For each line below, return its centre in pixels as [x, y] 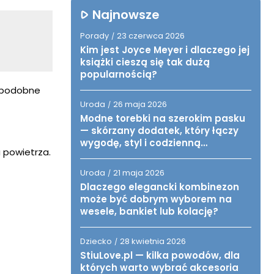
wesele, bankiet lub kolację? [149, 211]
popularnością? [119, 74]
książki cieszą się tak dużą [145, 62]
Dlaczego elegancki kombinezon [160, 187]
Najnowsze [126, 15]
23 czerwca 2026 [151, 36]
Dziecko [96, 241]
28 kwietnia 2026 [153, 241]
